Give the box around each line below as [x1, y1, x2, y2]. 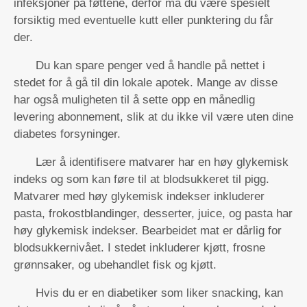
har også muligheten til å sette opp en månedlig [14, 93, 255, 106]
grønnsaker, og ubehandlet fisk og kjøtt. [14, 258, 217, 271]
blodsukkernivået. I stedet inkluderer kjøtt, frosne [14, 241, 265, 254]
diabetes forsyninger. [14, 127, 121, 140]
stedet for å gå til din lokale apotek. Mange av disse [14, 76, 278, 89]
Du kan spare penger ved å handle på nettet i [36, 59, 265, 72]
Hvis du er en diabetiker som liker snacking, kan [36, 286, 283, 299]
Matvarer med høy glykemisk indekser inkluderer [14, 190, 265, 203]
